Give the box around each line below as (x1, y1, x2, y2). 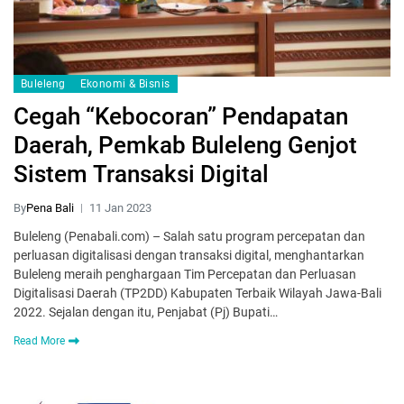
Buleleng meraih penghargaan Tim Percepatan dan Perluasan (14, 267, 356, 282)
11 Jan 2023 (89, 201, 151, 216)
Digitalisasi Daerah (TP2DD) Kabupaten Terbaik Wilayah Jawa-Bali (14, 286, 381, 301)
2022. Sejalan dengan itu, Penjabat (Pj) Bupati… (14, 305, 278, 320)
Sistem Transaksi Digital (14, 161, 269, 188)
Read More (14, 335, 65, 348)
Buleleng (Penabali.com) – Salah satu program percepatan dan (14, 229, 365, 244)
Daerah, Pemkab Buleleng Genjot (14, 132, 357, 160)
